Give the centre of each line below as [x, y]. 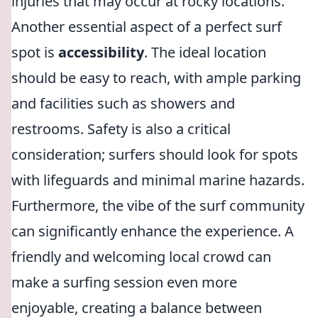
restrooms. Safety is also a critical [121, 129]
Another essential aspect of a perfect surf [147, 27]
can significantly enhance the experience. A [153, 231]
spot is [35, 52]
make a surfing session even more [124, 282]
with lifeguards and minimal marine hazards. [158, 180]
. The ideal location [205, 52]
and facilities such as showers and [123, 103]
